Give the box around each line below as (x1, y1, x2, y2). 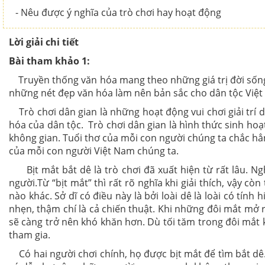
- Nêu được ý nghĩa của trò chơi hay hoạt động (15, 6, 221, 19)
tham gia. (9, 228, 50, 241)
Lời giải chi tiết (9, 35, 79, 49)
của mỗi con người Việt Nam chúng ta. (9, 144, 179, 157)
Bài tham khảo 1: (9, 54, 90, 67)
